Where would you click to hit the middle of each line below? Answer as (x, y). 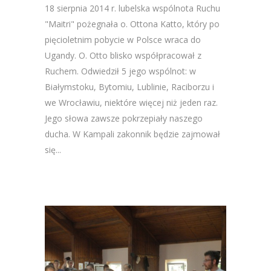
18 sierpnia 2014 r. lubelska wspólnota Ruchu (132, 8)
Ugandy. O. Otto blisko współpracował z (123, 55)
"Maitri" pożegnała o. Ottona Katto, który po (132, 24)
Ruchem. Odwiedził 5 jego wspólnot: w (120, 71)
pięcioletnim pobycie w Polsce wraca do (123, 40)
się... (53, 150)
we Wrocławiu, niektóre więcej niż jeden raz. (131, 103)
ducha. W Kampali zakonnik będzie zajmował (132, 134)
